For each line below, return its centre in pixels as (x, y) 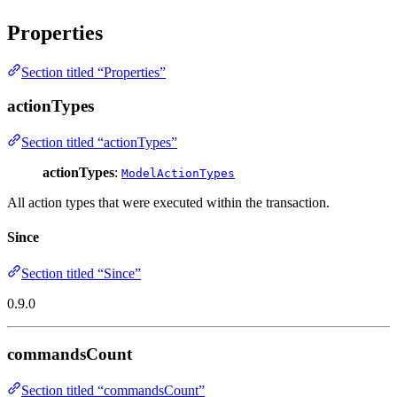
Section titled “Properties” (93, 72)
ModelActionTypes (178, 173)
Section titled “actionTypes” (99, 142)
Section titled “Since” (81, 274)
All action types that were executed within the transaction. (168, 202)
